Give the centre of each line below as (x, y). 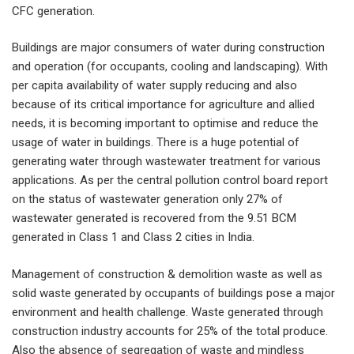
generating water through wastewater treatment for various (166, 162)
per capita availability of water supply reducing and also (154, 86)
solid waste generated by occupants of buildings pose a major (173, 293)
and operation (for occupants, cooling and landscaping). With (170, 67)
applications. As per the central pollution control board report (170, 181)
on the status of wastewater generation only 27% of (147, 200)
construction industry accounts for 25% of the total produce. (170, 331)
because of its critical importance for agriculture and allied (163, 105)
